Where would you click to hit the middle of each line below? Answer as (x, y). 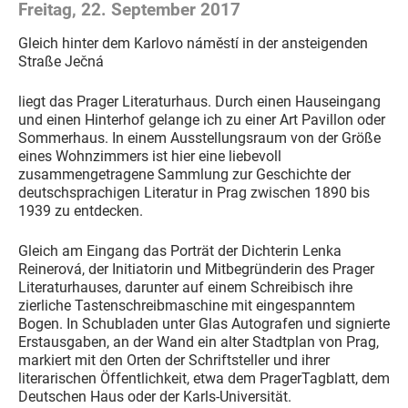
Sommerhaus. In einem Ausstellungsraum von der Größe (199, 138)
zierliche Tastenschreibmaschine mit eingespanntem (187, 306)
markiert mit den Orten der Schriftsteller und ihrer (176, 360)
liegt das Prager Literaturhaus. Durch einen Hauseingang (199, 102)
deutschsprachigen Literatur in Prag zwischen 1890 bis (194, 193)
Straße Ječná (61, 61)
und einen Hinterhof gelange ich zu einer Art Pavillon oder (202, 120)
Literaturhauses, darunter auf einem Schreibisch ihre (185, 287)
